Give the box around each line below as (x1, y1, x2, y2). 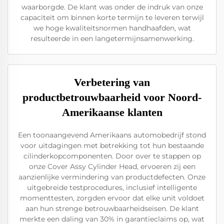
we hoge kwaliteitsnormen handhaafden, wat (33, 23, 191, 32)
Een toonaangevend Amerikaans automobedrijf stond (18, 130, 206, 139)
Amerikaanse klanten (61, 106, 162, 118)
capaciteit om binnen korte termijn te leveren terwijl (20, 13, 204, 22)
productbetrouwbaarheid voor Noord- (22, 91, 201, 103)
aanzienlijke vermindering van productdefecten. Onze (18, 172, 205, 181)
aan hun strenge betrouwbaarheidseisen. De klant (25, 204, 199, 213)
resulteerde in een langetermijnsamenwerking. (30, 34, 194, 43)
